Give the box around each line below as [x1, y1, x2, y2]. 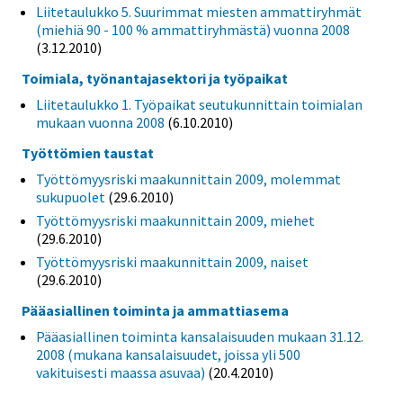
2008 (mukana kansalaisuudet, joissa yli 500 [36, 345, 300, 363]
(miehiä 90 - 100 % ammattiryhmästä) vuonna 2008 [36, 21, 350, 40]
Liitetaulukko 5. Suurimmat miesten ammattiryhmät [36, 3, 362, 22]
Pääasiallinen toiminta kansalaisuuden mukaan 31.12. [36, 327, 363, 345]
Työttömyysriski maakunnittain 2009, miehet [36, 210, 315, 229]
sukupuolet [36, 187, 105, 206]
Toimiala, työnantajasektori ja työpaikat [22, 69, 288, 88]
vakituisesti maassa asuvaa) [36, 363, 205, 381]
